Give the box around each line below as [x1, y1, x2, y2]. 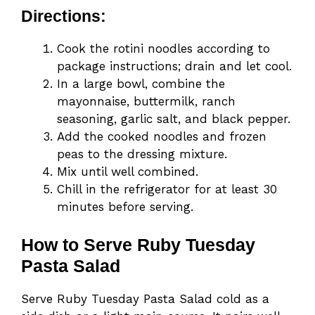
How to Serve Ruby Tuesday [21, 234, 255, 255]
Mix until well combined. [57, 165, 198, 179]
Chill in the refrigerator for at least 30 [57, 182, 277, 197]
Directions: [21, 7, 106, 26]
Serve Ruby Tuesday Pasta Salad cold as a [21, 291, 269, 306]
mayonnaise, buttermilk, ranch [57, 94, 236, 109]
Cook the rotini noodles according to [57, 41, 270, 56]
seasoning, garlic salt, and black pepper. [57, 112, 290, 127]
